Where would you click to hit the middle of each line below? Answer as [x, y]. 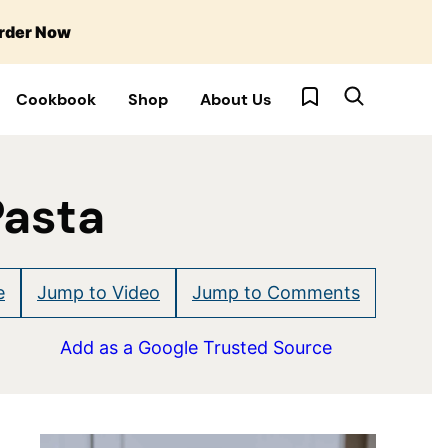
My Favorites [348, 94]
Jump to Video [98, 292]
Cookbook [56, 99]
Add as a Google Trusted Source [196, 347]
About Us [236, 99]
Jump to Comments [276, 292]
